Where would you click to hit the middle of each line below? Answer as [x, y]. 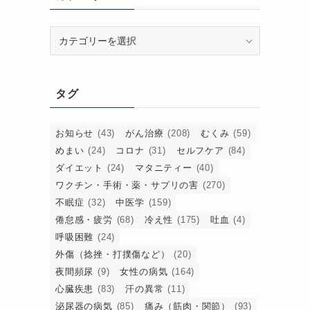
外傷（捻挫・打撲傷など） [113, 255]
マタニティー [164, 168]
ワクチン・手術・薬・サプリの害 [127, 185]
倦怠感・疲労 [84, 220]
